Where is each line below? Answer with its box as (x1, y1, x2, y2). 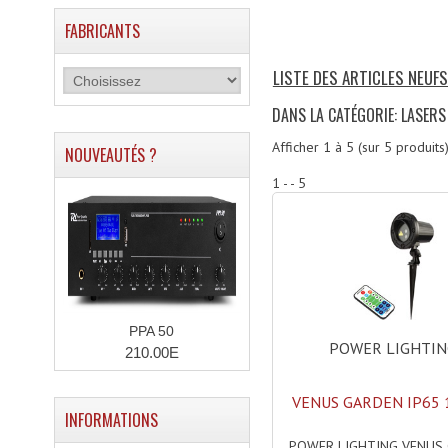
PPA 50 (129, 323, 175, 339)
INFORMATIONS (64, 408, 158, 432)
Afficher (271, 138, 323, 156)
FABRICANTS (64, 19, 140, 43)
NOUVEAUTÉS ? (64, 143, 157, 167)
